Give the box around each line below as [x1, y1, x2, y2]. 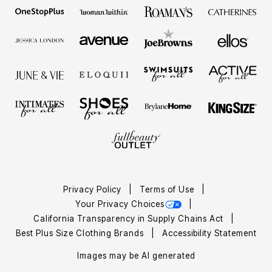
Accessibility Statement [161, 228, 257, 238]
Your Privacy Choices [75, 199, 165, 209]
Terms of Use [139, 184, 197, 194]
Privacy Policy [63, 184, 124, 194]
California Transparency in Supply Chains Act [33, 213, 226, 223]
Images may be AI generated [76, 250, 195, 260]
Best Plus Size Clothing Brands [15, 228, 146, 238]
